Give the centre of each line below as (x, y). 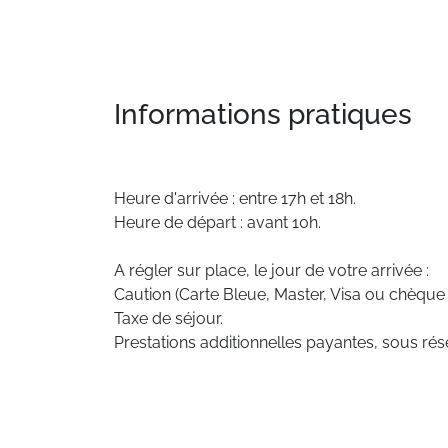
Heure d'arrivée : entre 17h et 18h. (235, 198)
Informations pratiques (263, 114)
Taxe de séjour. (168, 318)
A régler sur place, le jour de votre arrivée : (271, 270)
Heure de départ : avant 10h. (217, 222)
